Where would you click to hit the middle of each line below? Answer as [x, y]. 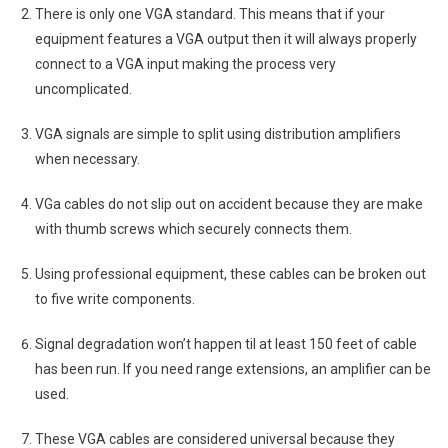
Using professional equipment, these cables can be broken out [230, 273]
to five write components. [115, 298]
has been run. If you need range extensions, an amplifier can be [233, 368]
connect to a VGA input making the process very [185, 63]
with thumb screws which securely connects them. [193, 228]
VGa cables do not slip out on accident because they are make [229, 203]
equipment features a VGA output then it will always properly [226, 38]
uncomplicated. [83, 88]
